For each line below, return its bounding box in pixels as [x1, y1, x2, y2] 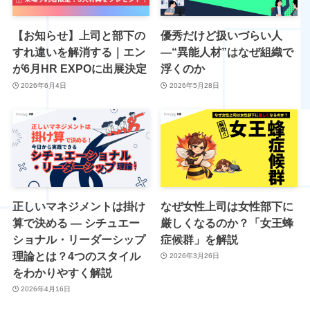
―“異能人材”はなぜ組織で [161, 46, 294, 59]
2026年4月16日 [21, 285, 71, 293]
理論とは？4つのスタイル [12, 249, 140, 262]
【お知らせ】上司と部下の [12, 29, 145, 42]
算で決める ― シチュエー [12, 216, 140, 229]
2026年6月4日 [21, 81, 67, 89]
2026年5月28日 [169, 81, 219, 89]
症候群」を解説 [161, 232, 239, 246]
